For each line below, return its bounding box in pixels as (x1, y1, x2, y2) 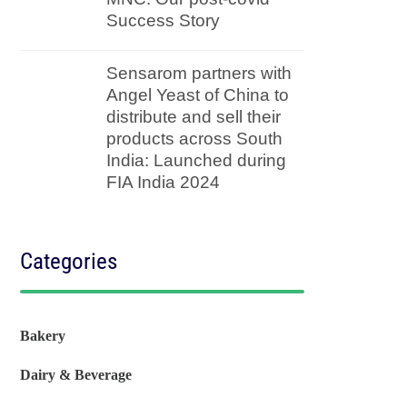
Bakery (20, 327, 66, 343)
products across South (106, 129, 283, 149)
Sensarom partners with (106, 64, 293, 84)
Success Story (106, 11, 221, 31)
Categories (20, 248, 118, 275)
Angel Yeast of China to (106, 85, 290, 105)
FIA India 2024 (106, 173, 221, 193)
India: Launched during (106, 151, 287, 171)
